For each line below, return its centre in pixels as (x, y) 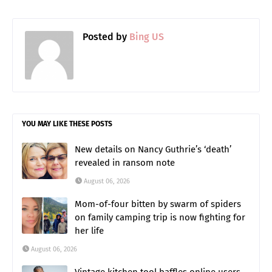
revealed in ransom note (125, 163)
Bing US (145, 37)
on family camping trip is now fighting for (160, 218)
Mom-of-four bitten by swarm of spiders (158, 204)
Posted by (105, 37)
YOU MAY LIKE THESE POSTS (67, 124)
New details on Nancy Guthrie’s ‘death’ (153, 150)
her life (89, 231)
